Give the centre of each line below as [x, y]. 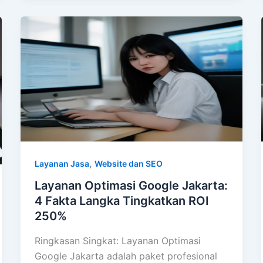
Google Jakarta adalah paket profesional [126, 256]
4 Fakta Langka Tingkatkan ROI [122, 201]
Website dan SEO [128, 163]
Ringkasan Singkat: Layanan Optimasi [117, 240]
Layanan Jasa [62, 163]
